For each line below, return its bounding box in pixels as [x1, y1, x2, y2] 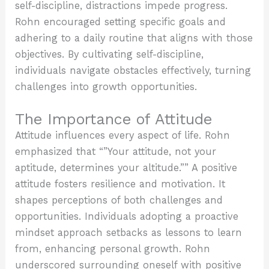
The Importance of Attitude [15, 110, 213, 128]
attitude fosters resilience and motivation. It [15, 178, 226, 190]
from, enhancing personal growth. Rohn [15, 243, 211, 255]
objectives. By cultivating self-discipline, [15, 49, 204, 61]
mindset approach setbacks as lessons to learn [15, 226, 243, 238]
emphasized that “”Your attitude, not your [15, 145, 217, 157]
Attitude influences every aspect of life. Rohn [15, 129, 231, 141]
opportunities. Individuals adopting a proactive [15, 210, 239, 222]
